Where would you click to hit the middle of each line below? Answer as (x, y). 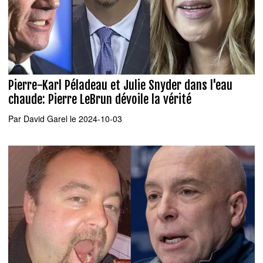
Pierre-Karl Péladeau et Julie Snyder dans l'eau (120, 85)
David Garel (45, 118)
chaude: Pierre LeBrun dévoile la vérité (100, 100)
